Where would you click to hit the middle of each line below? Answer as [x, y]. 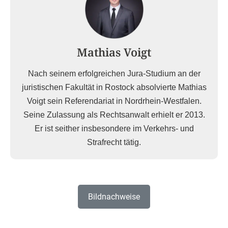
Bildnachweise [114, 197]
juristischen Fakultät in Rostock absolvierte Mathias [114, 88]
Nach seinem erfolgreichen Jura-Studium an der [114, 74]
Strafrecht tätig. [114, 142]
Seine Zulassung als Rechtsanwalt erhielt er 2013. [114, 115]
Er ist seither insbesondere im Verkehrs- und [114, 129]
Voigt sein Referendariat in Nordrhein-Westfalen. [114, 101]
